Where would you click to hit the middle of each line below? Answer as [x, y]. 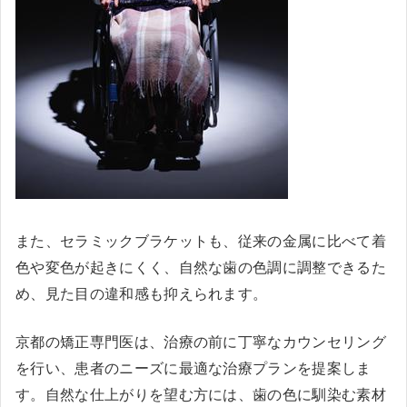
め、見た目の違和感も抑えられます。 [142, 293]
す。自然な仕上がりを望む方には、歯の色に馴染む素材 [201, 394]
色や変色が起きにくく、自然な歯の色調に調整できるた [201, 267]
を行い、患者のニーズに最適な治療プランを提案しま [194, 368]
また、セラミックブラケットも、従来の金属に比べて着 [201, 241]
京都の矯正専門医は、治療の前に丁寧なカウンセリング [201, 342]
